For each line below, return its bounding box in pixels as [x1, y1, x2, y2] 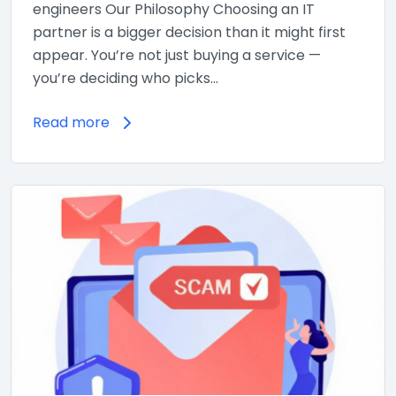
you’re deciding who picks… [33, 67, 218, 88]
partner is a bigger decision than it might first [33, 21, 346, 42]
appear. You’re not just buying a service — [33, 44, 321, 65]
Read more [33, 111, 110, 133]
